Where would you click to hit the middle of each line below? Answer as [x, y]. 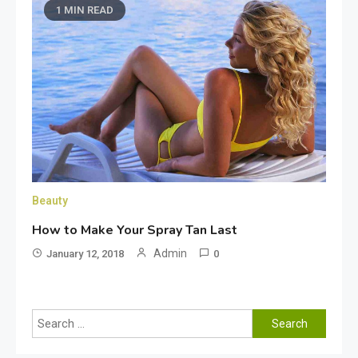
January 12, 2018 [86, 254]
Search [270, 319]
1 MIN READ [85, 10]
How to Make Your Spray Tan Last [135, 231]
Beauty [50, 201]
